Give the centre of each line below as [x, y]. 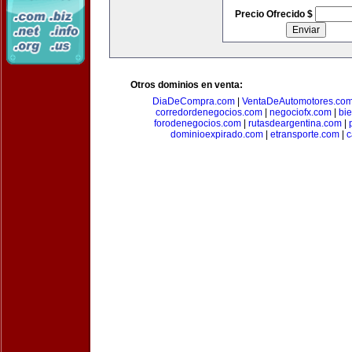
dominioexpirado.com [216, 134]
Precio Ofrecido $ [275, 14]
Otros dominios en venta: [187, 85]
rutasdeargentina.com [295, 123]
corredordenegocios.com [209, 112]
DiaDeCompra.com [193, 101]
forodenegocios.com [197, 123]
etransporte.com [304, 134]
